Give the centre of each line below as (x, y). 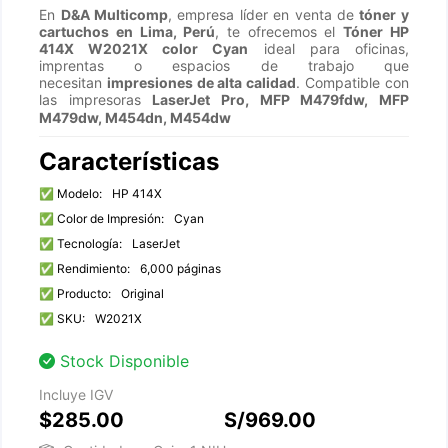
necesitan (73, 82)
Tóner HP (375, 31)
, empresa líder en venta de (264, 14)
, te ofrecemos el (279, 31)
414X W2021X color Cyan (144, 48)
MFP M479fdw (312, 99)
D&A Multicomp (114, 14)
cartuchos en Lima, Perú (127, 31)
